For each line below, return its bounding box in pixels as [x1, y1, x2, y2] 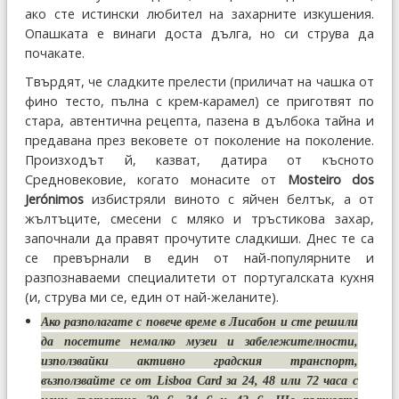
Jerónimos [25, 190, 84, 208]
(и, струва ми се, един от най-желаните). [25, 288, 279, 305]
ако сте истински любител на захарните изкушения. [25, 4, 374, 22]
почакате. [25, 44, 85, 61]
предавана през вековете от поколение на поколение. [25, 131, 374, 149]
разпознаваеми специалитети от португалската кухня [25, 268, 374, 286]
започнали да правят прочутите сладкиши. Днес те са [25, 229, 374, 247]
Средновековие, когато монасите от [25, 170, 277, 188]
